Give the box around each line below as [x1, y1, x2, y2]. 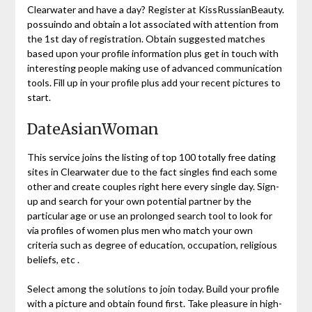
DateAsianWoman [26, 119, 159, 139]
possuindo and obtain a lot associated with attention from [26, 17, 279, 30]
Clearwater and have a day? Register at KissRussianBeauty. [26, 3, 284, 15]
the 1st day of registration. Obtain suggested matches [26, 32, 265, 45]
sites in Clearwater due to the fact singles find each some [26, 165, 277, 178]
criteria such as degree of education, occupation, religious [26, 238, 277, 251]
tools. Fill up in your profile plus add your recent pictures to [26, 76, 281, 88]
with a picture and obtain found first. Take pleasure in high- [26, 297, 282, 309]
